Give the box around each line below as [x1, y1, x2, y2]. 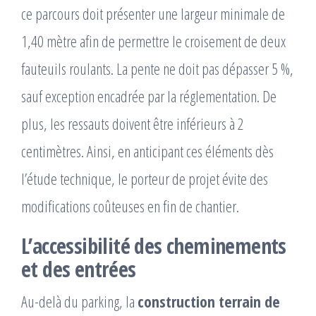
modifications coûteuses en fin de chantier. [21, 195, 239, 217]
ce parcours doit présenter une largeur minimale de [21, 3, 285, 25]
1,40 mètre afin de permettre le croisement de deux [21, 30, 286, 52]
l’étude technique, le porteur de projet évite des [21, 168, 268, 190]
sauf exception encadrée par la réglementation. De [21, 85, 276, 107]
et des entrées [21, 255, 136, 284]
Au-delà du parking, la [21, 291, 138, 312]
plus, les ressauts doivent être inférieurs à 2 [21, 113, 244, 135]
